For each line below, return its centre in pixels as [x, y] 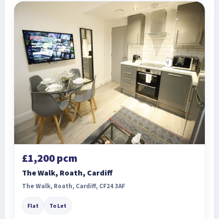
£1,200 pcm [50, 158]
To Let [58, 206]
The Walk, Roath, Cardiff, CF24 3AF [74, 186]
